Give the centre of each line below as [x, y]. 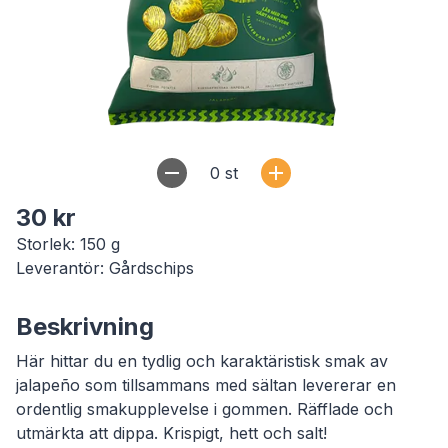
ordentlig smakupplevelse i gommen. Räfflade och [204, 409]
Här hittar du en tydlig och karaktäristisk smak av [202, 361]
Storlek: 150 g [68, 244]
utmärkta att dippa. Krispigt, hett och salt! [171, 433]
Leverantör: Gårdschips [105, 268]
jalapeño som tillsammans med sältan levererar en [206, 385]
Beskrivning [85, 326]
